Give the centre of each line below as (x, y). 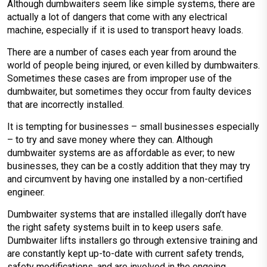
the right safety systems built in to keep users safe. (115, 227)
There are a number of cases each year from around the (122, 52)
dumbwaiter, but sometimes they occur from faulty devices (129, 91)
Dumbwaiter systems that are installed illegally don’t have (127, 214)
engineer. (26, 192)
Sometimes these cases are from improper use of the (119, 78)
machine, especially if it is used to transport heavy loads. (125, 30)
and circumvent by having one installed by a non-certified (125, 179)
